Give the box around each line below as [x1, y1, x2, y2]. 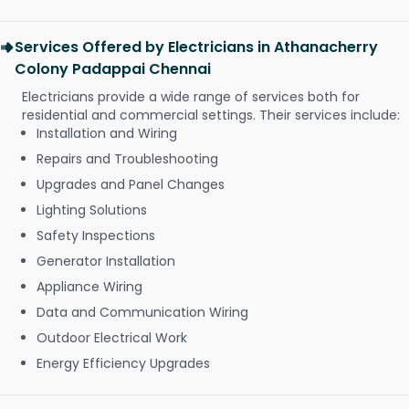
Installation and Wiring [37, 124, 177, 143]
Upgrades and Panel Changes [37, 175, 225, 194]
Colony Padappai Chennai [15, 58, 211, 80]
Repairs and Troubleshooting [37, 150, 218, 169]
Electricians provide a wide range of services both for [22, 88, 360, 107]
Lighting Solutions [37, 201, 147, 220]
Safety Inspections [37, 226, 155, 246]
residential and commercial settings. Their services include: [22, 106, 400, 125]
